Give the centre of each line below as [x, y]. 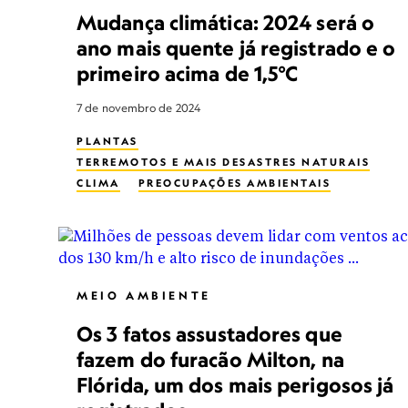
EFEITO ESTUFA [184, 225]
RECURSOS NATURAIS [148, 246]
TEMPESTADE [287, 267]
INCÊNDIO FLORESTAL [150, 288]
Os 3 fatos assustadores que [209, 334]
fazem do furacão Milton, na [210, 359]
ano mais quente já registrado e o [236, 48]
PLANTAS [107, 141]
